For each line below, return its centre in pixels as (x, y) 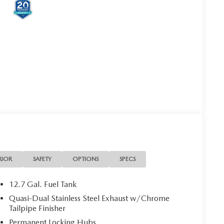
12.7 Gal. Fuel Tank (43, 184)
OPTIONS (86, 159)
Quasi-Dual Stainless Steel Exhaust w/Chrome (89, 198)
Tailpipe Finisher (37, 208)
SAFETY (42, 159)
